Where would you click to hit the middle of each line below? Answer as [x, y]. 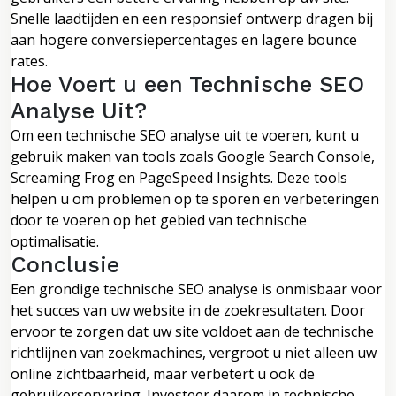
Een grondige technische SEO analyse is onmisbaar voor [196, 289]
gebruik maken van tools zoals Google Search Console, [193, 156]
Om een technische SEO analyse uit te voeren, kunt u [185, 135]
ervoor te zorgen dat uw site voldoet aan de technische [192, 331]
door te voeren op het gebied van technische [159, 220]
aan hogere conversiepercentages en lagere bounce [184, 39]
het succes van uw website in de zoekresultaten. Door [188, 310]
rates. [29, 61]
